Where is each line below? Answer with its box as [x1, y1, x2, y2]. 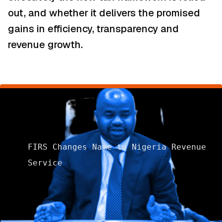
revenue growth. [8, 38, 83, 52]
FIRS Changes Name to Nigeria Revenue [28, 142, 206, 152]
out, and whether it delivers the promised [8, 6, 200, 20]
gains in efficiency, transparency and [8, 22, 179, 36]
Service [28, 158, 62, 168]
